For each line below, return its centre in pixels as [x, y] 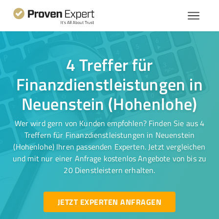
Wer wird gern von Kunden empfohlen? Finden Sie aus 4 [109, 123]
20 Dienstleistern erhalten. [109, 170]
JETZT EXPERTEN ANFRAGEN [109, 202]
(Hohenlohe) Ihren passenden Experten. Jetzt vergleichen [109, 147]
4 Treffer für [109, 65]
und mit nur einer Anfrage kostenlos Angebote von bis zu [109, 158]
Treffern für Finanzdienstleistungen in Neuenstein [109, 135]
